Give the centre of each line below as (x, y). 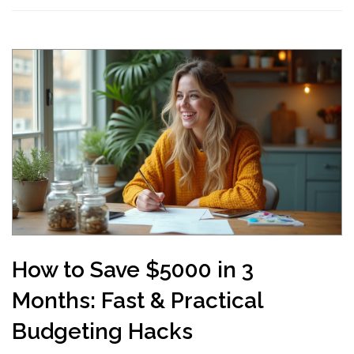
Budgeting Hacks (102, 331)
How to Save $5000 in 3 (133, 270)
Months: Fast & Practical (137, 301)
